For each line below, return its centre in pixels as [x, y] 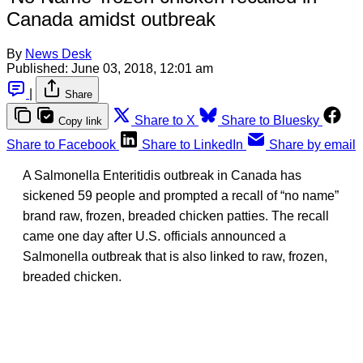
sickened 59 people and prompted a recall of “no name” [181, 195]
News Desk [58, 53]
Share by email [312, 144]
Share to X [165, 120]
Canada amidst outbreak [111, 19]
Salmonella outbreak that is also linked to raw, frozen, [175, 256]
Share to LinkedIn [192, 144]
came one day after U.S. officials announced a [154, 236]
